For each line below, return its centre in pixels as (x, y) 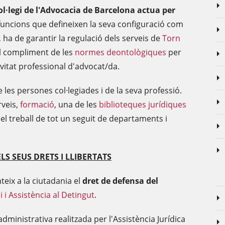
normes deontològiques (121, 52)
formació (37, 104)
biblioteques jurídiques (143, 104)
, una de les (77, 104)
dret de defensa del (120, 181)
